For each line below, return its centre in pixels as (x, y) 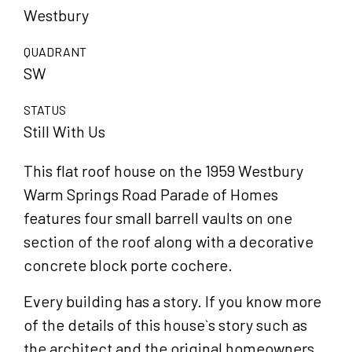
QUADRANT (55, 51)
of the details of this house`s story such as (165, 324)
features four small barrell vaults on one (158, 217)
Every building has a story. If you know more (172, 301)
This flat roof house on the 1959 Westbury (163, 170)
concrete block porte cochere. (128, 264)
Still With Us (64, 131)
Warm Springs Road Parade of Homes (151, 194)
